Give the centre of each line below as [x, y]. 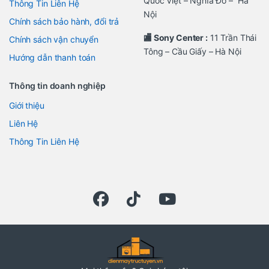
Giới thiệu [27, 106]
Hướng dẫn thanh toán [53, 58]
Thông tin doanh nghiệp [57, 86]
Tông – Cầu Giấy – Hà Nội [192, 52]
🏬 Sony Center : [176, 38]
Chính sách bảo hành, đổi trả [64, 22]
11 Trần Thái [232, 38]
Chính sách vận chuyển [54, 40]
